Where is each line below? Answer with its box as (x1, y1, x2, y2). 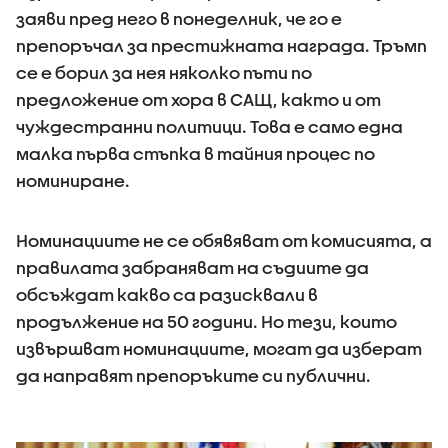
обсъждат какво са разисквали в (16, 284, 318, 304)
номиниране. (16, 170, 130, 190)
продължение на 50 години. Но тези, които (16, 311, 397, 331)
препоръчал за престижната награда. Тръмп (16, 35, 427, 55)
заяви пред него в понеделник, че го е (16, 8, 342, 28)
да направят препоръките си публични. (16, 365, 371, 385)
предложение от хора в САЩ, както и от (16, 89, 381, 109)
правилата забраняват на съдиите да (16, 257, 369, 277)
